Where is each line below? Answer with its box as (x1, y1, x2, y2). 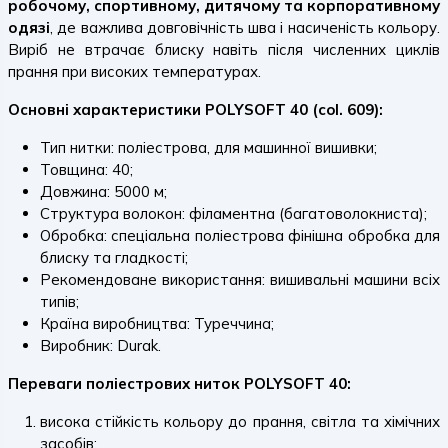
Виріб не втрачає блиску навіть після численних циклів (8, 40, 440, 59)
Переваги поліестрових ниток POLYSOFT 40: (8, 374, 351, 393)
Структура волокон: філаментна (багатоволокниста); (40, 204, 427, 223)
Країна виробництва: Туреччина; (40, 314, 274, 333)
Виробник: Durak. (40, 336, 161, 355)
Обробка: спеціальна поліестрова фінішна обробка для (40, 226, 440, 245)
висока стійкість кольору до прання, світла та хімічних (40, 412, 440, 431)
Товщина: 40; (40, 160, 133, 179)
